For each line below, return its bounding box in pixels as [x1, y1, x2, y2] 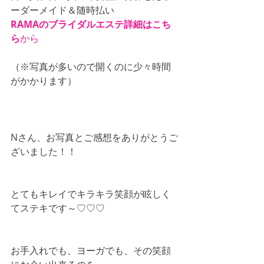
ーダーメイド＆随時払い [11, 3, 114, 16]
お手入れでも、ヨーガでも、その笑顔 [11, 243, 171, 257]
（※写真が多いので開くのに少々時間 [11, 60, 171, 73]
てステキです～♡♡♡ [11, 201, 105, 214]
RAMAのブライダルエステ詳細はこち [11, 17, 171, 31]
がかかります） [11, 74, 77, 87]
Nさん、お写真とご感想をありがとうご [11, 130, 178, 144]
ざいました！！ [11, 144, 77, 158]
